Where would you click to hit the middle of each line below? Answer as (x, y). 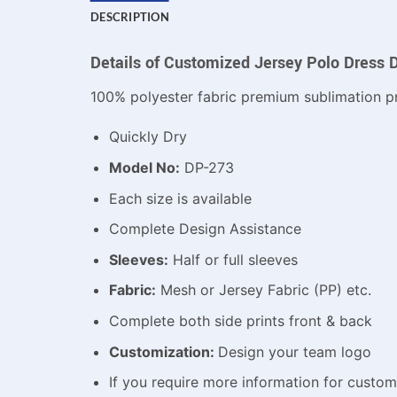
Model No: (144, 167)
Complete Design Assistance (205, 229)
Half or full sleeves (233, 259)
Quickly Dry (148, 137)
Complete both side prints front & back (240, 320)
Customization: (163, 351)
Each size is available (180, 198)
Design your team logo (294, 351)
